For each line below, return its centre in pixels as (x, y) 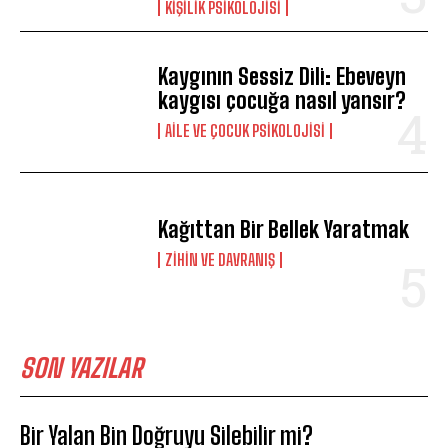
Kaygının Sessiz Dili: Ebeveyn (282, 76)
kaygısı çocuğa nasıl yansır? (282, 100)
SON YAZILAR (81, 367)
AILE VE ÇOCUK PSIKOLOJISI (245, 130)
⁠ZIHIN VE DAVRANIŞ (220, 259)
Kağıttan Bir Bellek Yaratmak (284, 229)
